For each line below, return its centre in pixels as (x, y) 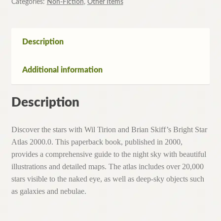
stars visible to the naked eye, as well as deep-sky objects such (108, 179)
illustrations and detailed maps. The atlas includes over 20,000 (107, 167)
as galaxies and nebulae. (49, 191)
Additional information (62, 70)
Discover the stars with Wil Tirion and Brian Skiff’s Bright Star (109, 130)
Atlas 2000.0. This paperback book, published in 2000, (97, 142)
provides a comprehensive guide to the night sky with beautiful (109, 154)
